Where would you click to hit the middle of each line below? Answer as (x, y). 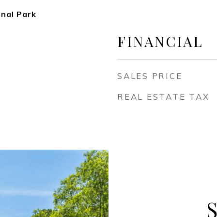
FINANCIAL (160, 41)
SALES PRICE (150, 76)
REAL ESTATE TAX (163, 97)
